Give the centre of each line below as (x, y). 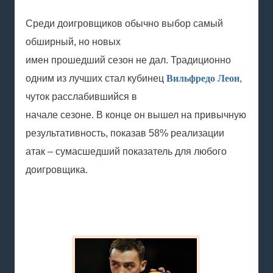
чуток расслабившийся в (81, 97)
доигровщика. (57, 170)
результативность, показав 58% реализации (125, 133)
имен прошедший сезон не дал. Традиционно (128, 60)
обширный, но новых (73, 42)
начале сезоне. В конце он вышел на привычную (136, 115)
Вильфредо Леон (203, 78)
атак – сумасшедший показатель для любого (126, 151)
